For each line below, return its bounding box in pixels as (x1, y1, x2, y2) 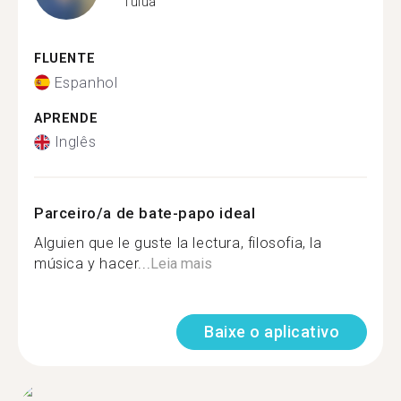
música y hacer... (34, 255, 151, 272)
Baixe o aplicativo (204, 322, 339, 341)
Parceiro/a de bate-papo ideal (34, 204, 256, 222)
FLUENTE (34, 51, 96, 66)
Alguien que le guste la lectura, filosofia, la (34, 235, 322, 252)
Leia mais (150, 255, 213, 272)
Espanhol (54, 73, 118, 91)
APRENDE (34, 110, 98, 126)
